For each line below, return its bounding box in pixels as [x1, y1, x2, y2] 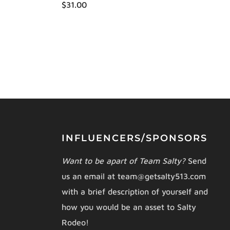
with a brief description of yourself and [61, 187, 208, 196]
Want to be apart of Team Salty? [61, 156, 188, 165]
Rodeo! [61, 218, 89, 227]
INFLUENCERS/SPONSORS [61, 132, 207, 144]
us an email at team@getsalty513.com [61, 171, 206, 181]
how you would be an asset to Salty [61, 202, 196, 212]
